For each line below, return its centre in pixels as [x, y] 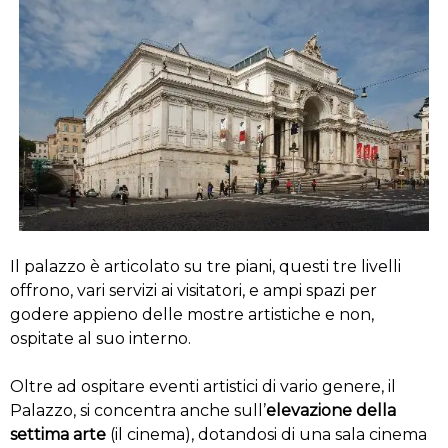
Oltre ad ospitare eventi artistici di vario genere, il [203, 386]
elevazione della [331, 410]
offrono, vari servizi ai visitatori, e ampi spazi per [193, 290]
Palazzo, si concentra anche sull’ [138, 410]
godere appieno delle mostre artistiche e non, [192, 314]
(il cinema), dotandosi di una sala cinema [268, 434]
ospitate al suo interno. [100, 338]
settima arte [60, 434]
